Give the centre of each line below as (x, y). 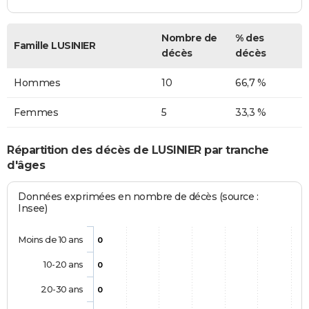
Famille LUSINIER (54, 45)
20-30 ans (62, 289)
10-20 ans (63, 265)
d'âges (26, 165)
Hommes (37, 82)
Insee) (33, 209)
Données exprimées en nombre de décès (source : (138, 197)
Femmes (36, 112)
